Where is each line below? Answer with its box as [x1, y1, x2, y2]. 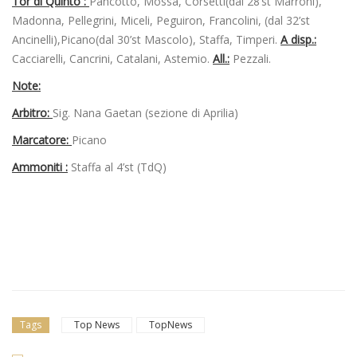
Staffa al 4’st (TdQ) [68, 159, 167, 175]
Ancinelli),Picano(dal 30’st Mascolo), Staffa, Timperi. [12, 31, 280, 47]
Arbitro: [12, 104, 53, 120]
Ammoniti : [12, 159, 68, 175]
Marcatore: [12, 131, 72, 147]
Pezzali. [229, 50, 271, 66]
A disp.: [280, 31, 316, 47]
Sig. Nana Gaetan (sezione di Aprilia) [53, 104, 238, 120]
